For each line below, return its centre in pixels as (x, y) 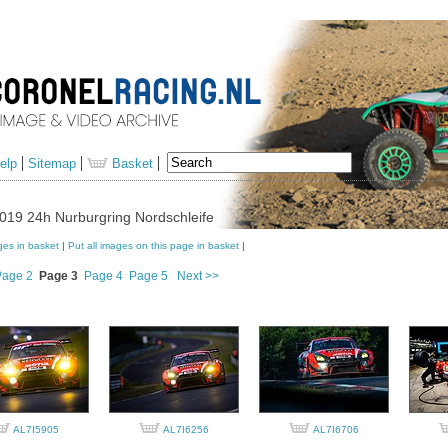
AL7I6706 (336, 430)
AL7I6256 (186, 430)
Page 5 (148, 276)
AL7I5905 (36, 430)
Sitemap (52, 163)
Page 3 (58, 276)
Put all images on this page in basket (153, 246)
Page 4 (103, 276)
